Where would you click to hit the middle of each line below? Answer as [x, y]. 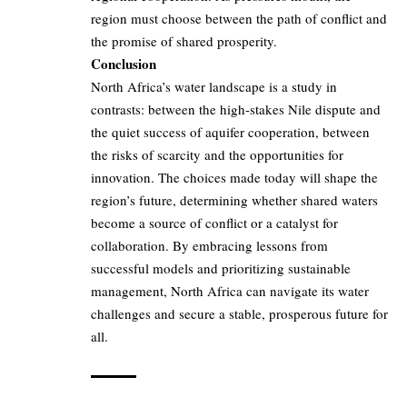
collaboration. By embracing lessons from [209, 246]
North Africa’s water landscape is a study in [214, 87]
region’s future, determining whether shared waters [234, 200]
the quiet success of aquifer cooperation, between [230, 132]
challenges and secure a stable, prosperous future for [239, 314]
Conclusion [124, 64]
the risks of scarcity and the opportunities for [217, 155]
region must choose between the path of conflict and [239, 19]
